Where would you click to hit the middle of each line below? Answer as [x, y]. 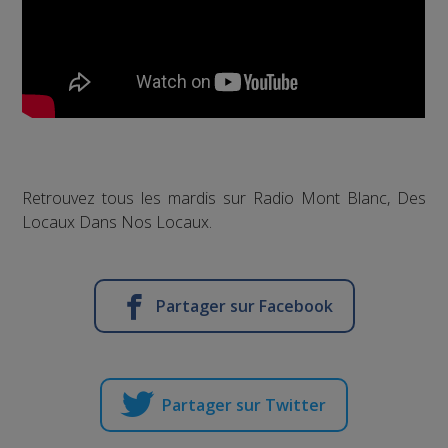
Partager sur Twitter [244, 404]
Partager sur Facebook [244, 305]
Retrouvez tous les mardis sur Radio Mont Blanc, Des [224, 197]
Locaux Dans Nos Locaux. [117, 221]
